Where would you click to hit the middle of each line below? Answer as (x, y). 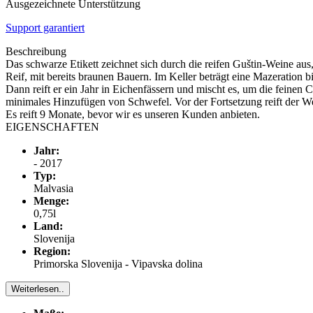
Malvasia (53, 188)
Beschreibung (36, 51)
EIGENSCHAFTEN (52, 126)
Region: (52, 251)
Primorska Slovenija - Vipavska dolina (118, 263)
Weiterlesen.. (38, 289)
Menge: (51, 201)
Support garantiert (45, 27)
